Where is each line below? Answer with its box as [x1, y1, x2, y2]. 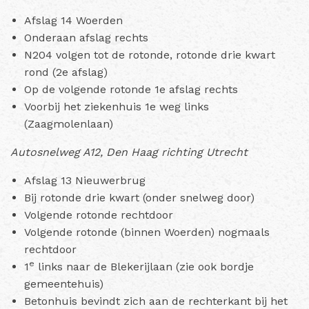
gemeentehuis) [24, 277, 103, 290]
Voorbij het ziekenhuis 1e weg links [24, 99, 209, 113]
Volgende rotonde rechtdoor [24, 208, 173, 221]
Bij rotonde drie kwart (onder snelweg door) [24, 190, 255, 204]
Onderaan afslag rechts [24, 30, 148, 44]
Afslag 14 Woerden [24, 13, 123, 27]
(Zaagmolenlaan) [24, 117, 117, 130]
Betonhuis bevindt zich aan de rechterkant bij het [24, 294, 288, 308]
